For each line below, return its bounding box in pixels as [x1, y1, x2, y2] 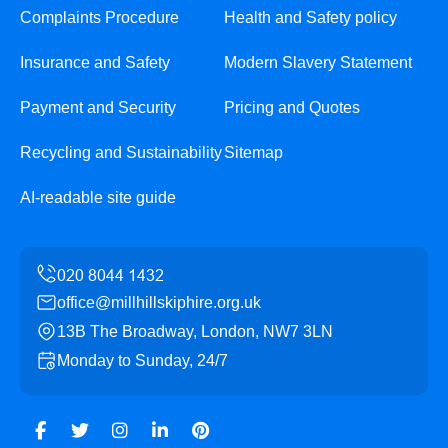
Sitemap [224, 144, 283, 161]
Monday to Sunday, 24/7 [57, 352, 228, 369]
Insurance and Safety [20, 54, 170, 71]
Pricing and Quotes [224, 99, 360, 116]
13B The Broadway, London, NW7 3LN [57, 323, 333, 340]
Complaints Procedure [20, 9, 179, 26]
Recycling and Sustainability [20, 144, 222, 161]
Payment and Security [20, 99, 176, 116]
